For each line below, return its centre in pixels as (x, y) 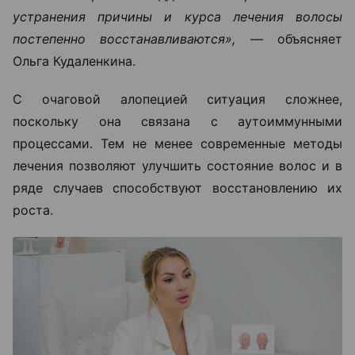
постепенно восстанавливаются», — (138, 39)
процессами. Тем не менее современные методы (177, 143)
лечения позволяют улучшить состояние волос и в (177, 166)
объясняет (303, 39)
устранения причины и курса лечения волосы (177, 17)
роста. (35, 210)
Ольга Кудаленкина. (74, 61)
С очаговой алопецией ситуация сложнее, (177, 99)
